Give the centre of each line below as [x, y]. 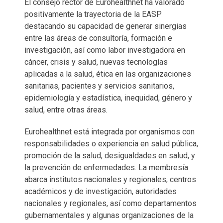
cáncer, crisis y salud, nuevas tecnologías [96, 62]
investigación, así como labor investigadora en [105, 50]
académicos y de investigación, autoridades [101, 191]
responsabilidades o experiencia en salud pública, [111, 143]
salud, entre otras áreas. [66, 110]
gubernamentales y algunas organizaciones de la [109, 215]
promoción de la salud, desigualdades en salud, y [110, 155]
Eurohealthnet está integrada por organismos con [110, 131]
